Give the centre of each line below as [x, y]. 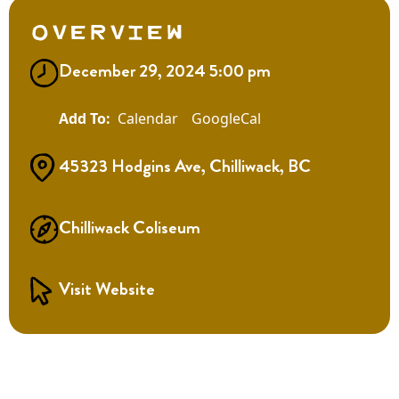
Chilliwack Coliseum [130, 228]
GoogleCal [226, 119]
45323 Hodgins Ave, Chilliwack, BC [185, 167]
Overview [107, 30]
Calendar [148, 119]
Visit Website [107, 289]
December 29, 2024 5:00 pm [165, 71]
